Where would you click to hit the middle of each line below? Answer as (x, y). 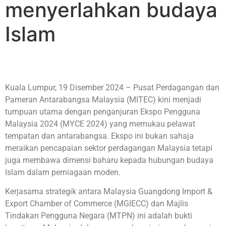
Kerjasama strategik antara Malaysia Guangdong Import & (109, 192)
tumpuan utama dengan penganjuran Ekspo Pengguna (103, 111)
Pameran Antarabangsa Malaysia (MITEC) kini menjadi (103, 99)
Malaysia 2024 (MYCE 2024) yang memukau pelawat (100, 124)
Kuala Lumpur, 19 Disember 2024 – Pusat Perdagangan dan (112, 87)
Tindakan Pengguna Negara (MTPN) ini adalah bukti (99, 216)
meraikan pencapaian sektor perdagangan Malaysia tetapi (109, 148)
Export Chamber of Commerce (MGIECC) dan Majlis (97, 204)
